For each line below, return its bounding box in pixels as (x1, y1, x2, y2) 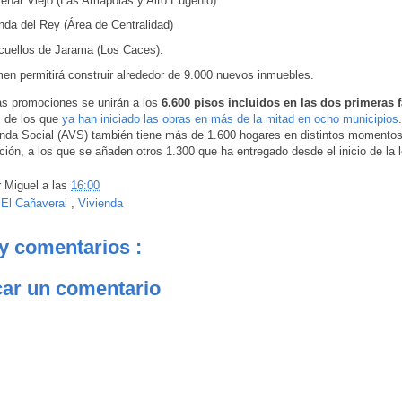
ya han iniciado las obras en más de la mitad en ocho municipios (62, 111, 398, 126)
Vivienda (78, 197, 123, 211)
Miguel (4, 179, 42, 193)
